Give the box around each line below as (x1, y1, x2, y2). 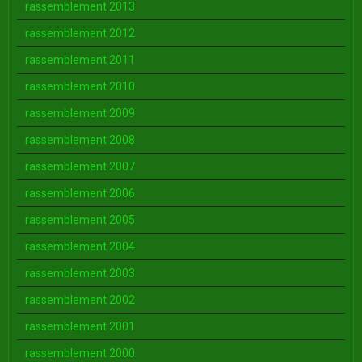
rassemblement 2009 (25, 106, 135, 120)
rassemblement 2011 (25, 53, 135, 66)
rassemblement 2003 (25, 266, 135, 280)
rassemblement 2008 (25, 133, 135, 146)
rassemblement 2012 (25, 26, 135, 40)
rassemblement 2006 (25, 186, 135, 200)
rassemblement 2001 (25, 319, 135, 333)
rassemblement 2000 (25, 346, 135, 360)
